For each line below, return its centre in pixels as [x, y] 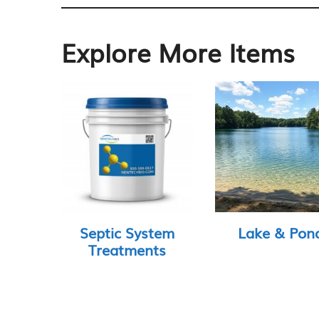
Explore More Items [178, 52]
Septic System [127, 232]
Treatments [127, 250]
